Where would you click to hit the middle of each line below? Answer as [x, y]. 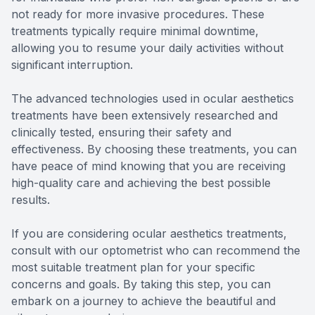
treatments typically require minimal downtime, [135, 31]
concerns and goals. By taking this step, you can [141, 284]
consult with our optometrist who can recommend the [156, 251]
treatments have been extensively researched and [144, 116]
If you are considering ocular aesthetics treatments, [149, 234]
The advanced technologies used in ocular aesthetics [153, 99]
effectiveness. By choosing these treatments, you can [154, 149]
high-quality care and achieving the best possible [141, 183]
